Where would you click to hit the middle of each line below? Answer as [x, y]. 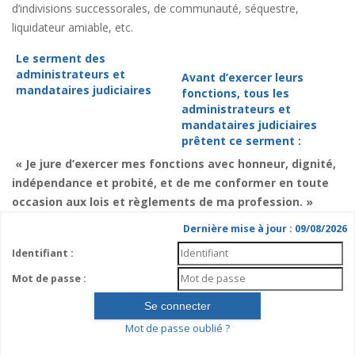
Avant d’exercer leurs [242, 77]
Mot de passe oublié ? [177, 328]
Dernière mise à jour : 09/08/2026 [265, 229]
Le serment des [61, 58]
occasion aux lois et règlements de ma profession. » [162, 202]
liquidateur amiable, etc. [73, 27]
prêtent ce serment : [241, 141]
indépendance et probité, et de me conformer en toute [170, 183]
